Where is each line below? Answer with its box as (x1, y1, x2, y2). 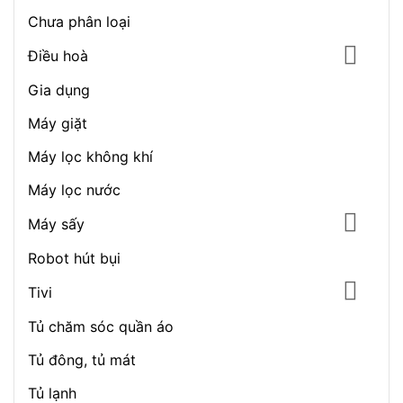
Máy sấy (28, 214, 85, 233)
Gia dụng (28, 80, 90, 99)
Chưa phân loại (28, 13, 130, 31)
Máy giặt (28, 113, 87, 132)
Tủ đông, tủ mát (28, 350, 136, 369)
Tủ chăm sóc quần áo (28, 317, 174, 336)
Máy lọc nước (28, 180, 121, 199)
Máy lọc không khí (28, 147, 153, 166)
